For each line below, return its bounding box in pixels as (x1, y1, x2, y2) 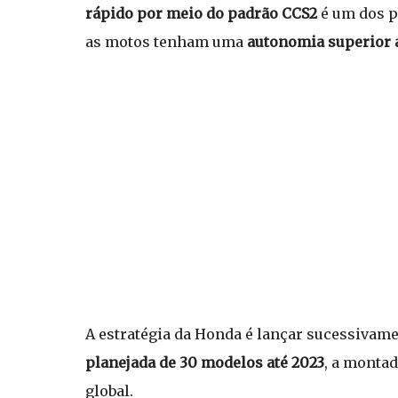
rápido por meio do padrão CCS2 (85, 4, 317, 22)
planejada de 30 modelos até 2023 (85, 354, 324, 371)
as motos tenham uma (85, 33, 247, 51)
